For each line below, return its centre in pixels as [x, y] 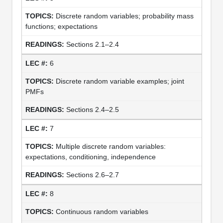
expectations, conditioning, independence [90, 157]
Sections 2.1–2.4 [92, 44]
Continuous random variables [102, 211]
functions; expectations [61, 26]
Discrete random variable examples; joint [120, 81]
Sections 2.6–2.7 [92, 174]
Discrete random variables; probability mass [124, 16]
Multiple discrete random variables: [111, 146]
